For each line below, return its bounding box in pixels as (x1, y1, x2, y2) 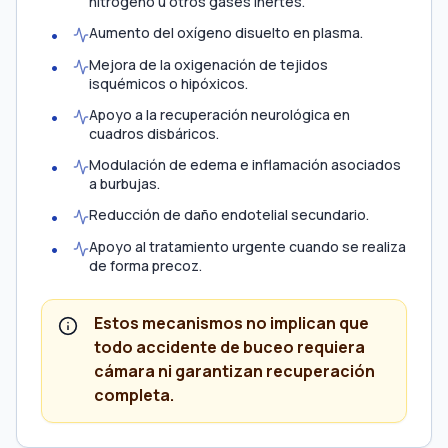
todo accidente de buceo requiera (94, 336, 365, 358)
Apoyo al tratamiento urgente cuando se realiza (89, 237, 406, 256)
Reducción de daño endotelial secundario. (89, 205, 369, 224)
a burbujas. (89, 174, 160, 193)
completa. (94, 384, 174, 406)
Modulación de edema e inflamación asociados (89, 155, 401, 174)
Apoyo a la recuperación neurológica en (89, 105, 350, 124)
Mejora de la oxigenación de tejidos (89, 55, 328, 74)
